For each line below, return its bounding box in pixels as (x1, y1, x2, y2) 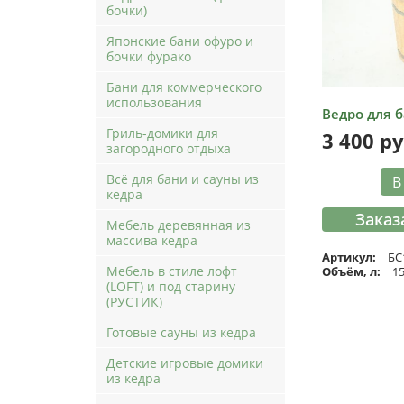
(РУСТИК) (106, 292, 162, 310)
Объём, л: (322, 262, 381, 280)
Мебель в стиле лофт (106, 262, 237, 280)
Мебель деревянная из (106, 216, 251, 234)
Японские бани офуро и (106, 32, 253, 50)
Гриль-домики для (106, 124, 218, 142)
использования (106, 93, 202, 111)
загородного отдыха (106, 139, 231, 157)
